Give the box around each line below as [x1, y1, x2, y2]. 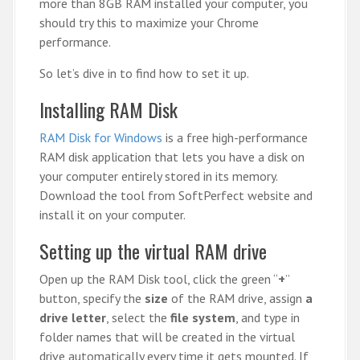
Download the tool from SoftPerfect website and [39, 187, 313, 203]
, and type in [235, 309, 300, 325]
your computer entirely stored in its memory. [39, 168, 277, 184]
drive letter [39, 309, 106, 325]
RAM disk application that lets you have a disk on [39, 149, 305, 165]
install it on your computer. [39, 207, 186, 223]
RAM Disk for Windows [39, 129, 162, 145]
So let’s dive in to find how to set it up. [39, 65, 249, 81]
